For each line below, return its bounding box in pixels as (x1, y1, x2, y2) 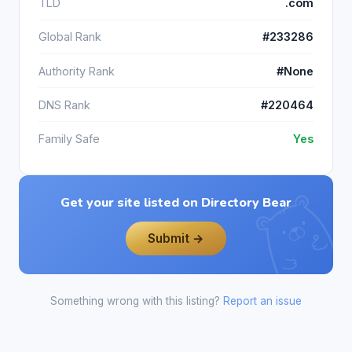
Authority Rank (38, 64, 115, 78)
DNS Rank (38, 97, 90, 112)
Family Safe (38, 132, 100, 145)
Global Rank (38, 30, 101, 44)
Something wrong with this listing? (50, 295, 223, 308)
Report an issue (223, 295, 302, 308)
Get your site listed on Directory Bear (60, 193, 291, 211)
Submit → (148, 230, 204, 246)
